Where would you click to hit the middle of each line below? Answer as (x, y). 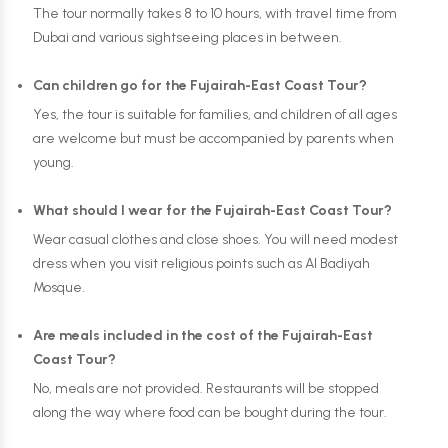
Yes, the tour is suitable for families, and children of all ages (215, 114)
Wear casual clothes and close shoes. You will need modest (215, 239)
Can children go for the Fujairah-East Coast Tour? (200, 85)
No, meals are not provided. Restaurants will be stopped (206, 388)
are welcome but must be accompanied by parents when (213, 138)
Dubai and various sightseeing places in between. (187, 37)
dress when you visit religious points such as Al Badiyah (201, 263)
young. (53, 162)
